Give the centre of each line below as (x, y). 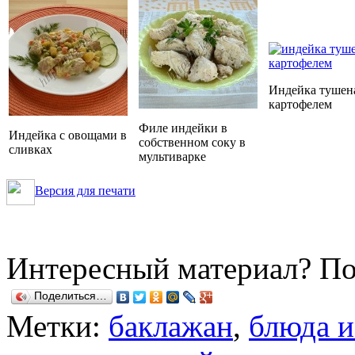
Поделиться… (71, 296)
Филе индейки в (183, 128)
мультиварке (172, 156)
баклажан (171, 326)
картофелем (300, 104)
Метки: (57, 326)
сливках (31, 149)
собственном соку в (192, 142)
